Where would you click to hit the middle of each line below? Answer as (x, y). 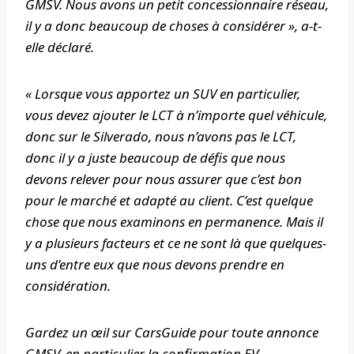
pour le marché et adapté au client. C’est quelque (169, 201)
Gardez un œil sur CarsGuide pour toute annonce (172, 333)
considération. (68, 286)
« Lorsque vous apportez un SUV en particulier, (163, 94)
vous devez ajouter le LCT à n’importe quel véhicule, (176, 115)
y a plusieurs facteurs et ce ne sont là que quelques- (176, 243)
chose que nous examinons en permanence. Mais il (174, 222)
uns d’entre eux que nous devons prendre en (155, 265)
